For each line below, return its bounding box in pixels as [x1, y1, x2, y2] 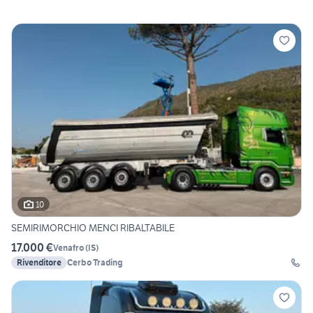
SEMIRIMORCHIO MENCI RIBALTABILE [11, 221, 175, 235]
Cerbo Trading [67, 257, 123, 268]
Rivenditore [17, 257, 61, 268]
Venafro [53, 242, 84, 253]
